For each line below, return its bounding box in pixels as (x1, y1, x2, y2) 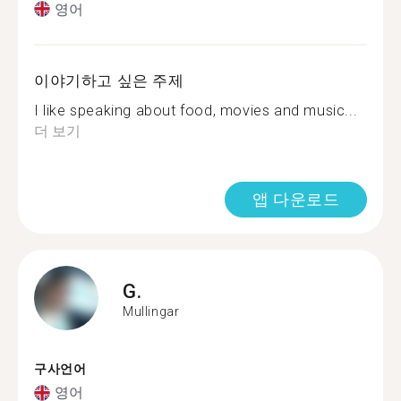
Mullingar (123, 304, 180, 319)
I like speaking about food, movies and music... (34, 101, 358, 119)
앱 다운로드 (252, 189, 339, 209)
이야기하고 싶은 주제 (34, 71, 184, 90)
